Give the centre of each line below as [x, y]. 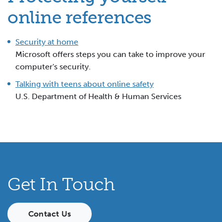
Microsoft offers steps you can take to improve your [110, 54]
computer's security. [53, 66]
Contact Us [50, 214]
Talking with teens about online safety [84, 84]
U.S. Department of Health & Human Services [98, 97]
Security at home [47, 42]
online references [80, 17]
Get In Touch [61, 185]
